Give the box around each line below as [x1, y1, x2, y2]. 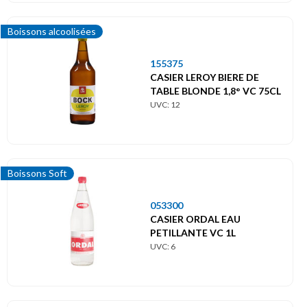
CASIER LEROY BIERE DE [150, 71, 259, 83]
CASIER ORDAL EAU [150, 212, 241, 225]
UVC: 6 [150, 241, 175, 251]
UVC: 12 [150, 99, 180, 110]
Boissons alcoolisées [8, 25, 96, 38]
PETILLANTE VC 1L [150, 226, 236, 238]
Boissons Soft [8, 167, 67, 180]
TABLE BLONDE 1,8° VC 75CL [150, 84, 281, 97]
